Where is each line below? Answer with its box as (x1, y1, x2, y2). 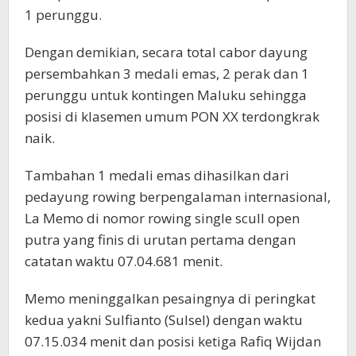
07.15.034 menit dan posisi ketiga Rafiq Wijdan (25, 332, 321, 351)
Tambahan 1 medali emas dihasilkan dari (25, 166, 289, 185)
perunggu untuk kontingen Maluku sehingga (25, 86, 307, 105)
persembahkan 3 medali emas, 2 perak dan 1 (25, 64, 309, 83)
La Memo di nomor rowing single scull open (25, 209, 300, 228)
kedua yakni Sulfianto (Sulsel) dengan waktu (25, 311, 303, 330)
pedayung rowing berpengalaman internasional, (25, 188, 331, 207)
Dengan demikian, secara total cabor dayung (25, 43, 308, 62)
